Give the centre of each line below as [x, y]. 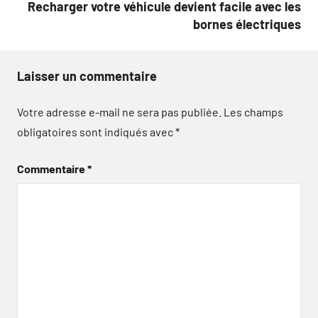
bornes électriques [247, 24]
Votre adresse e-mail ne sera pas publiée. [119, 112]
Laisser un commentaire [87, 76]
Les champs [253, 112]
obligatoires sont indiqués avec [96, 132]
